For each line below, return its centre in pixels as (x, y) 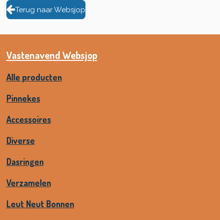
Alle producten (34, 77)
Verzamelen (28, 182)
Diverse (20, 140)
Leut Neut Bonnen (40, 204)
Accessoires (28, 119)
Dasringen (25, 161)
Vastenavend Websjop (52, 55)
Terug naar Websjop (51, 10)
